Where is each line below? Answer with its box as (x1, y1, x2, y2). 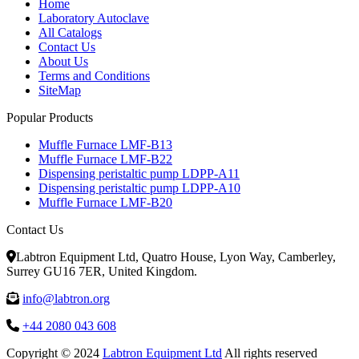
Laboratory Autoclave (38, 10, 149, 25)
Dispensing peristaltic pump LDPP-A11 (38, 166, 240, 180)
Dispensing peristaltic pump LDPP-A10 (38, 180, 240, 195)
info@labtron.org (22, 291, 110, 305)
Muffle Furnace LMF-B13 (38, 137, 172, 151)
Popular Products (6, 110, 93, 124)
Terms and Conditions (38, 68, 150, 83)
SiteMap (38, 83, 81, 97)
